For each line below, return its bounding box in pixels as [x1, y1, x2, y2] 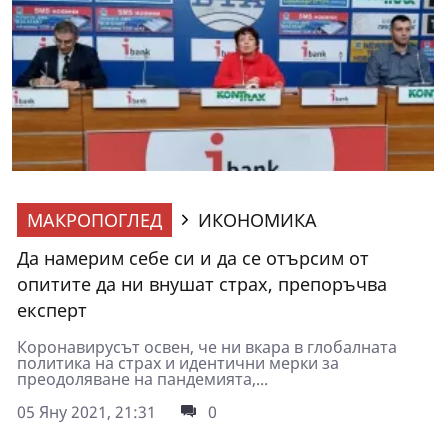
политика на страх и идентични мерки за [17, 352, 339, 375]
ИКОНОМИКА [198, 208, 317, 233]
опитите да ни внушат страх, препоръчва [17, 272, 387, 297]
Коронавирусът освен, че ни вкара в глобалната [17, 336, 397, 359]
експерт [17, 298, 87, 323]
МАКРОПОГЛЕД [27, 208, 162, 233]
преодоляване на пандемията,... [17, 368, 268, 391]
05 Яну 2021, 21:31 [17, 401, 156, 424]
